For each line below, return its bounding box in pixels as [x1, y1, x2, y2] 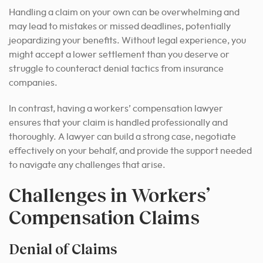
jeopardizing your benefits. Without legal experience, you [9, 36, 246, 46]
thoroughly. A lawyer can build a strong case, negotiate [9, 132, 236, 142]
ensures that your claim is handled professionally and [9, 118, 228, 128]
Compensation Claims [9, 205, 200, 229]
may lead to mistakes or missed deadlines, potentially [9, 22, 231, 32]
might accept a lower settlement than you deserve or [9, 50, 230, 60]
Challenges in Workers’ [9, 183, 210, 207]
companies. [9, 78, 58, 88]
